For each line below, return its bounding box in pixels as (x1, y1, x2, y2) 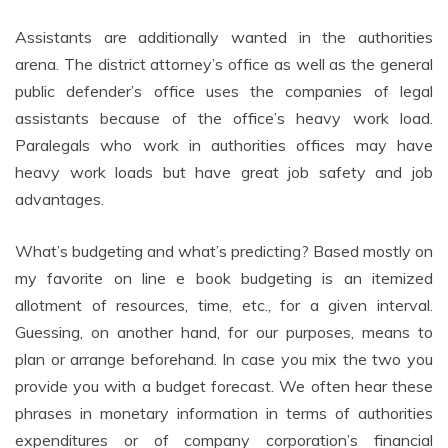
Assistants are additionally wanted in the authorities (15, 26, 433, 47)
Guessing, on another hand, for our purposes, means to (15, 321, 433, 342)
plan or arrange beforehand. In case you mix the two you (15, 348, 433, 369)
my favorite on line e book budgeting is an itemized (15, 267, 433, 288)
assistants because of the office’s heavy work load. (15, 107, 433, 128)
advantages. (15, 188, 104, 209)
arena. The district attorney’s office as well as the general (15, 53, 433, 74)
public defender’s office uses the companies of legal (15, 80, 433, 101)
